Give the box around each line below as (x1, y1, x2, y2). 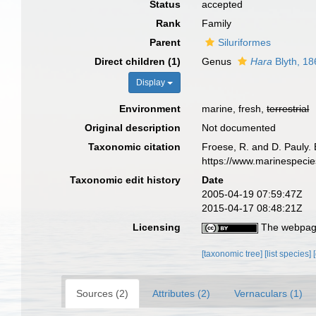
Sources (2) (76, 288, 128, 299)
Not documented (202, 122, 276, 133)
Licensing (133, 221, 181, 233)
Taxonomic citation (88, 141, 181, 152)
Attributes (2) (152, 288, 210, 299)
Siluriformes (218, 37, 272, 48)
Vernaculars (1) (234, 288, 303, 299)
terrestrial (267, 103, 310, 114)
